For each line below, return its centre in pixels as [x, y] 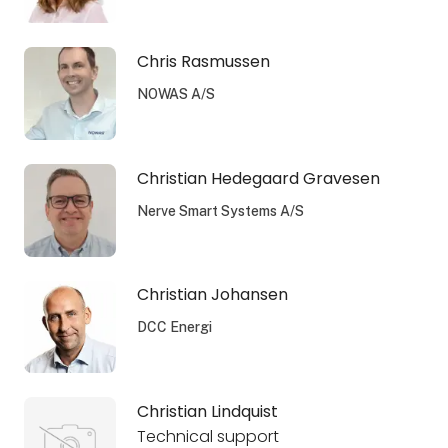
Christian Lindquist [207, 412]
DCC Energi [174, 327]
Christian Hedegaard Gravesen [258, 178]
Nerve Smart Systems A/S [220, 210]
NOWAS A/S [175, 93]
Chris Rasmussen [203, 61]
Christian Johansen [212, 295]
